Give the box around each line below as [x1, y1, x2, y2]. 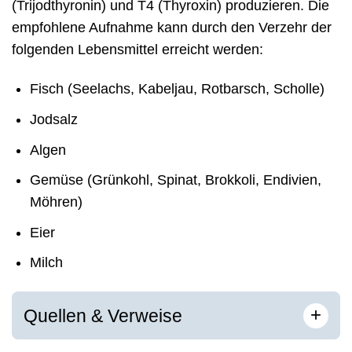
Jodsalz [29, 112, 78, 127]
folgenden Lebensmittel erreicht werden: [12, 41, 263, 57]
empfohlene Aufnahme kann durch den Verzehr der [12, 19, 332, 35]
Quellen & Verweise [24, 306, 182, 327]
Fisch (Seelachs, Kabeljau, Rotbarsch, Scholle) [29, 81, 324, 97]
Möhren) [29, 194, 82, 211]
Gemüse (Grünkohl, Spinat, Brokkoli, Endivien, [29, 172, 321, 189]
